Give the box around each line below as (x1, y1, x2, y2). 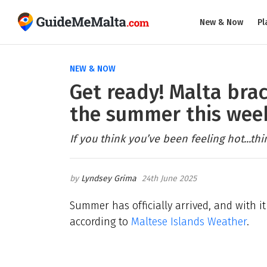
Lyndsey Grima (81, 173, 136, 184)
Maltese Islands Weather (131, 215, 247, 228)
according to (70, 215, 131, 228)
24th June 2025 (142, 173, 197, 184)
